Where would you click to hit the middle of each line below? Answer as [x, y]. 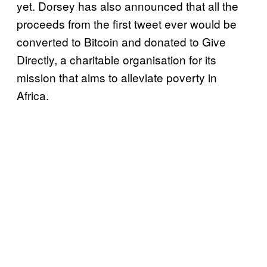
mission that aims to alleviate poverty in [117, 77]
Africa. [33, 95]
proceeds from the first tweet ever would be [127, 24]
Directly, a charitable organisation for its [117, 60]
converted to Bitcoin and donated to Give [121, 42]
